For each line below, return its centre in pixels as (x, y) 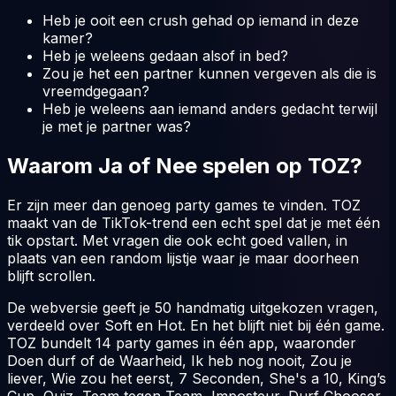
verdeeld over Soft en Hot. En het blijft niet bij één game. (196, 326)
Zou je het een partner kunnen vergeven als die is (209, 74)
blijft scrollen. (51, 276)
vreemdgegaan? (96, 91)
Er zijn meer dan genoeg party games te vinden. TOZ (184, 206)
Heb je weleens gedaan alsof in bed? (165, 56)
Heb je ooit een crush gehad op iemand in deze (201, 21)
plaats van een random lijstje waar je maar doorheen (183, 259)
